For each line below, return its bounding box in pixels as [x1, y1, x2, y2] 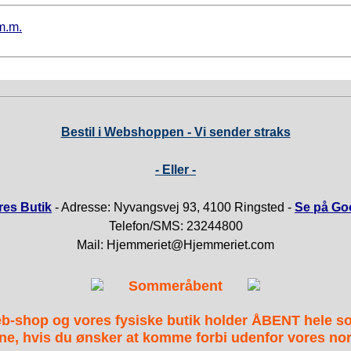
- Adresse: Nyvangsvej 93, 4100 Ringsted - [52, 201, 295, 215]
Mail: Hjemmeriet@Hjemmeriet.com [77, 238, 274, 252]
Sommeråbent [128, 278, 223, 295]
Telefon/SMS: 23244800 [108, 219, 243, 233]
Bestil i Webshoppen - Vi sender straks [60, 125, 291, 139]
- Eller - [155, 163, 196, 177]
